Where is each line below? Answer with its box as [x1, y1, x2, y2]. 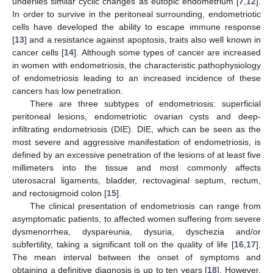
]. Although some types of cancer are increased [74, 47, 261, 57]
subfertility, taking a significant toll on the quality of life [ [12, 239, 234, 249]
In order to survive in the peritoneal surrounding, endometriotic [12, 9, 261, 19]
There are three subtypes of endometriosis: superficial [29, 98, 261, 108]
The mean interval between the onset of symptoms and [12, 252, 261, 262]
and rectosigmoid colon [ [12, 188, 107, 198]
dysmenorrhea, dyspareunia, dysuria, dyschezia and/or [12, 226, 261, 236]
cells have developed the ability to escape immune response [12, 21, 261, 32]
